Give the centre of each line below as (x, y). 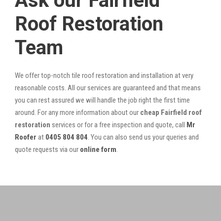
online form (98, 149)
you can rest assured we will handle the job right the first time (102, 100)
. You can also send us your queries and (143, 137)
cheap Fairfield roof (170, 112)
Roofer (26, 137)
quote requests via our (47, 149)
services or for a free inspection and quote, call (118, 125)
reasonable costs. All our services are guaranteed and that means (108, 88)
